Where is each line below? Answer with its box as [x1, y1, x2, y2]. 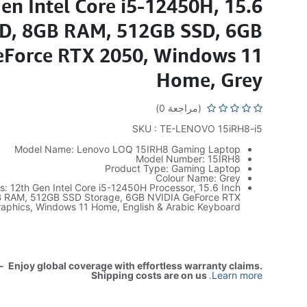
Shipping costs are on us [91, 269, 210, 281]
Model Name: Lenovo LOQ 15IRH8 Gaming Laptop [14, 143, 241, 155]
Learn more [212, 269, 263, 281]
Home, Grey [156, 69, 263, 91]
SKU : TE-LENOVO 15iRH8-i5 [132, 123, 263, 134]
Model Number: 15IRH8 [136, 153, 241, 164]
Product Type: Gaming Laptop [105, 162, 241, 174]
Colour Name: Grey [156, 172, 241, 184]
